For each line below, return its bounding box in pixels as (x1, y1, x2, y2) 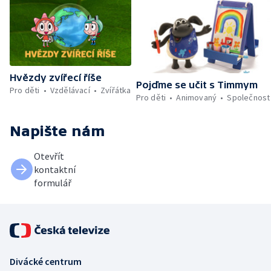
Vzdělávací (50, 84, 90, 96)
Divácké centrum (10, 255, 82, 267)
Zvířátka (100, 84, 131, 96)
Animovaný (176, 91, 217, 103)
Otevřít (34, 149, 64, 162)
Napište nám (10, 122, 105, 139)
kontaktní (34, 163, 76, 175)
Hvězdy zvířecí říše (10, 71, 102, 83)
